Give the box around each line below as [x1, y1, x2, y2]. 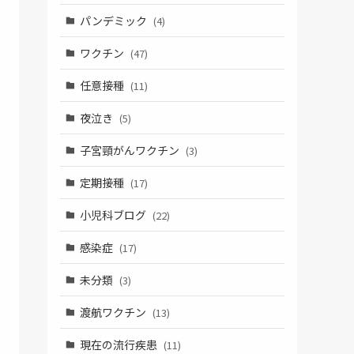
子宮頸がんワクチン [79, 141, 182, 158]
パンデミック [79, 12, 149, 28]
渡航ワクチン [79, 303, 149, 320]
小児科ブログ [79, 206, 149, 223]
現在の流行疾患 [79, 336, 160, 352]
